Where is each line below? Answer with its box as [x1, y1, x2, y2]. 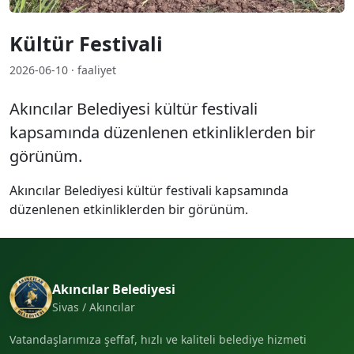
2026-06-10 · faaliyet [9, 62, 116, 77]
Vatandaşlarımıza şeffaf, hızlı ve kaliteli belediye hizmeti [9, 332, 307, 347]
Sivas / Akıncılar [52, 299, 135, 314]
